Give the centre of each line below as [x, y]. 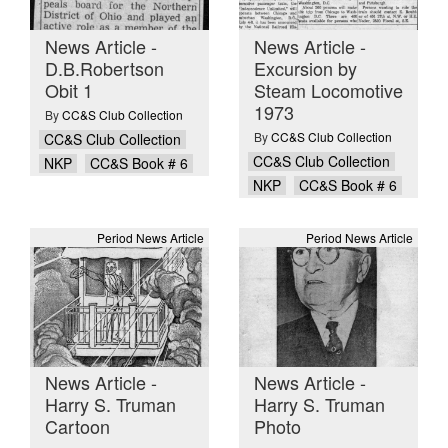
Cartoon [77, 426]
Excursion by [305, 67]
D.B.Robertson [104, 67]
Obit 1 [69, 89]
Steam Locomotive [328, 89]
